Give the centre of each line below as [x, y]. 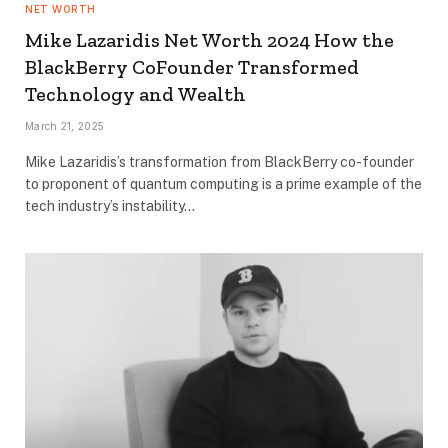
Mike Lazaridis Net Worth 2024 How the [209, 39]
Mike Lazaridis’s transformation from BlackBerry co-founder [219, 161]
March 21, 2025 [65, 125]
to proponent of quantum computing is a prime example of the [223, 183]
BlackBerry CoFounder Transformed [192, 66]
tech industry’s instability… [110, 205]
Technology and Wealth [135, 93]
